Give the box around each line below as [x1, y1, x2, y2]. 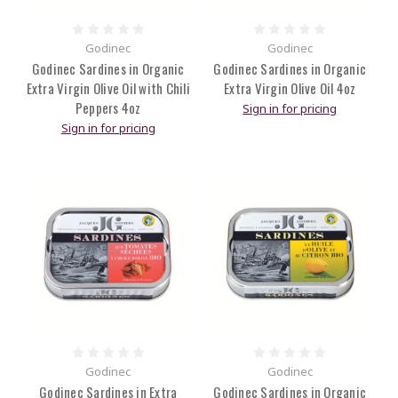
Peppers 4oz [75, 98, 141, 118]
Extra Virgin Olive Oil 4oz [224, 78, 356, 99]
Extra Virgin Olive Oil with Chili [26, 78, 190, 99]
